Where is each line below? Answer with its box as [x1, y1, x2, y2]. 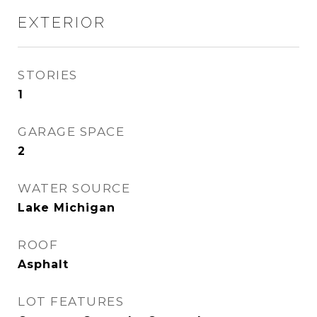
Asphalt [18, 258, 69, 271]
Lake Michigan [18, 201, 115, 214]
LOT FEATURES [18, 294, 124, 309]
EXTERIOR [18, 13, 106, 31]
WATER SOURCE [18, 181, 130, 195]
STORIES [18, 68, 78, 82]
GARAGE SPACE [18, 125, 125, 139]
